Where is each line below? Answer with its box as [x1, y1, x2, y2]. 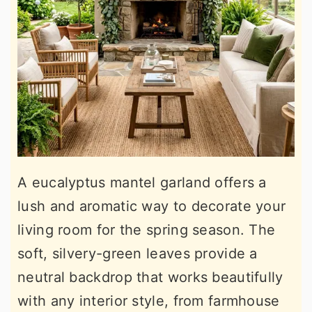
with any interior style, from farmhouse [17, 292, 280, 309]
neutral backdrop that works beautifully [17, 268, 283, 286]
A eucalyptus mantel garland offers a [17, 173, 267, 191]
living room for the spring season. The [17, 221, 276, 238]
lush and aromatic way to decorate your [17, 197, 286, 214]
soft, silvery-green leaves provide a [17, 244, 258, 262]
